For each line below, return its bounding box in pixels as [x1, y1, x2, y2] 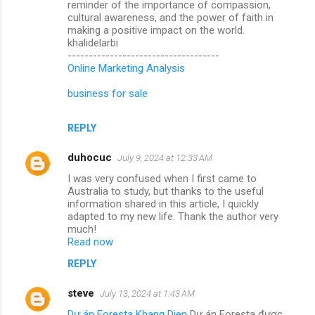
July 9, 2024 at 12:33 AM [117, 152, 212, 163]
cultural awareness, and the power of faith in [67, 11, 274, 24]
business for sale [67, 86, 148, 100]
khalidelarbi [67, 36, 118, 49]
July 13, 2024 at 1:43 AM [100, 288, 195, 299]
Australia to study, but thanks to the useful [67, 184, 264, 198]
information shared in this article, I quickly [67, 197, 259, 210]
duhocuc [67, 150, 112, 164]
